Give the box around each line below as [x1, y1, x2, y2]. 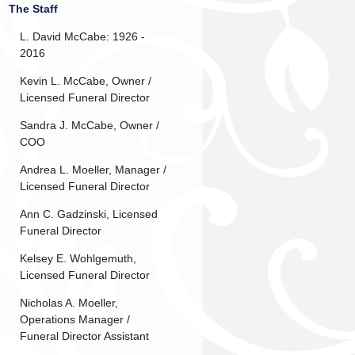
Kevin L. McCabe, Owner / [19, 74, 151, 87]
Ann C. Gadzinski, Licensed [19, 207, 158, 220]
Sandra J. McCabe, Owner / [19, 118, 159, 132]
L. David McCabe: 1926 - [19, 29, 145, 43]
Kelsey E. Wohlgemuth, [19, 251, 136, 265]
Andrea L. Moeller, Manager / [19, 162, 166, 176]
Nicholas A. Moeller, [19, 296, 118, 309]
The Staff [8, 2, 58, 15]
